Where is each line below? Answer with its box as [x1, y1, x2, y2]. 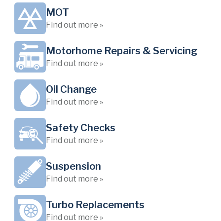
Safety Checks [46, 122, 115, 134]
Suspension [46, 160, 101, 172]
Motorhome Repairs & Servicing [46, 45, 197, 57]
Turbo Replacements [46, 199, 145, 211]
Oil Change [46, 83, 97, 95]
